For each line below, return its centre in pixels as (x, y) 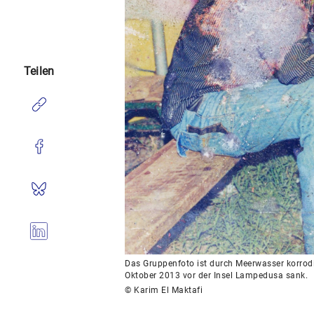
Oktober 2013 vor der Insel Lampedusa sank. (217, 275)
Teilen (39, 71)
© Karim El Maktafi (164, 290)
